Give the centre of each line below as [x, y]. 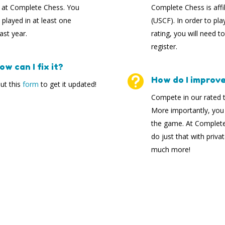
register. [164, 46]
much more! [171, 149]
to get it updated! [68, 84]
